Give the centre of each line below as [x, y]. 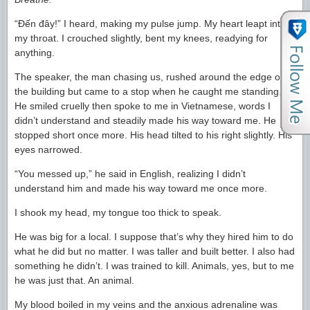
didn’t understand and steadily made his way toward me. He [145, 120]
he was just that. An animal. [74, 280]
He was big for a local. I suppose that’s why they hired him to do [154, 236]
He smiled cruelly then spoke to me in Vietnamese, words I [143, 106]
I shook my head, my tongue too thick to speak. [118, 212]
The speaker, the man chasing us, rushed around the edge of [149, 76]
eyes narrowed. [48, 149]
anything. [35, 52]
